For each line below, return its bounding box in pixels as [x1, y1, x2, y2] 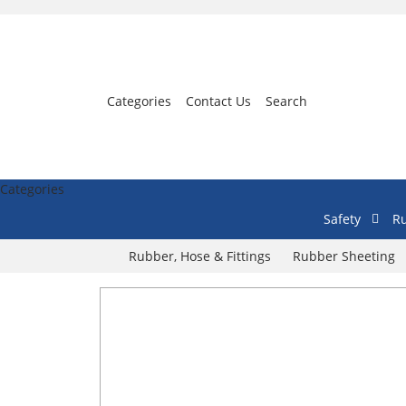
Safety [323, 210, 361, 227]
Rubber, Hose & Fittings [129, 247, 271, 265]
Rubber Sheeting [293, 247, 395, 265]
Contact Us [186, 92, 251, 110]
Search [266, 92, 307, 110]
